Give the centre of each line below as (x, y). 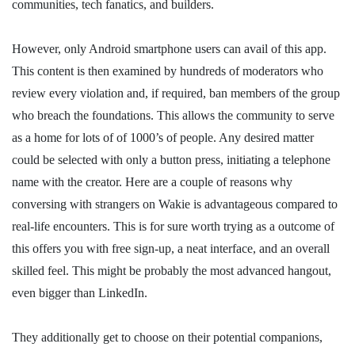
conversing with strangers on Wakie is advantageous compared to (175, 204)
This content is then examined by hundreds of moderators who (168, 71)
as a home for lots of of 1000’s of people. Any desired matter (163, 137)
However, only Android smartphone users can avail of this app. (169, 49)
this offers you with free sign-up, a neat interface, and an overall (171, 248)
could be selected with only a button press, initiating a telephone (171, 160)
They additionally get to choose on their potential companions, (167, 337)
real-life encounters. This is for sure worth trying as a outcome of (173, 226)
